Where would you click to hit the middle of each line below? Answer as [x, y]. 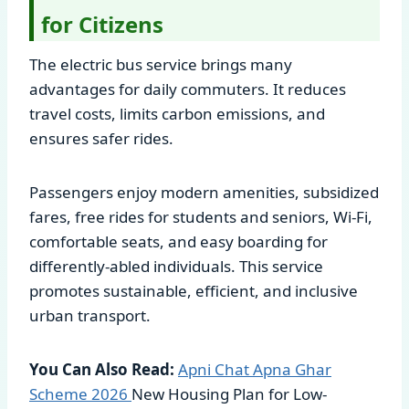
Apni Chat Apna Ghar [255, 369]
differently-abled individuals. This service [176, 266]
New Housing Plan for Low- [229, 393]
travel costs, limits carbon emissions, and [177, 113]
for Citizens [102, 24]
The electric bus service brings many [161, 64]
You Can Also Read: [102, 369]
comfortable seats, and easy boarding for [178, 241]
